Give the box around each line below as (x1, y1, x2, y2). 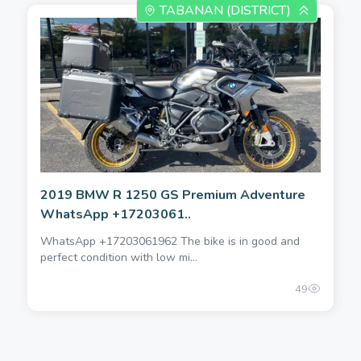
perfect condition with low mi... (40, 250, 197, 266)
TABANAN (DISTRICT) (160, 2, 291, 20)
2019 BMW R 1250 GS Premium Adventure (40, 186, 305, 205)
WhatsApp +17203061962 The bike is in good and (40, 234, 300, 250)
